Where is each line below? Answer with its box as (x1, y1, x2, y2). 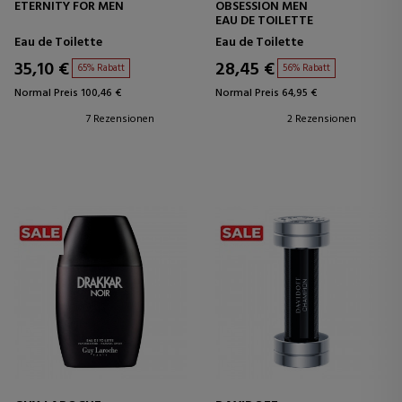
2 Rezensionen (287, 110, 356, 129)
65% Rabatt (77, 60, 125, 77)
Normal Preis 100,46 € (14, 84, 121, 103)
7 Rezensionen (86, 110, 154, 129)
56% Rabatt (283, 60, 330, 77)
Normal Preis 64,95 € (215, 84, 317, 103)
